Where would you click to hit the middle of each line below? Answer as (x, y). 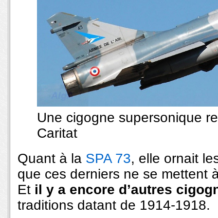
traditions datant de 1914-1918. (114, 205)
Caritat (57, 133)
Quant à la (50, 158)
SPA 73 (106, 158)
